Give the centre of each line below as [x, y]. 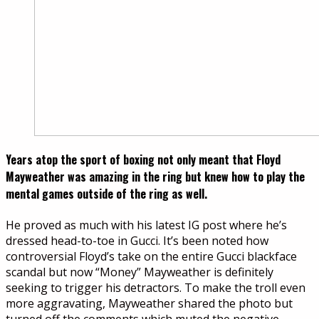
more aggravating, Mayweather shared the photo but [149, 304]
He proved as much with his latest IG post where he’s [146, 225]
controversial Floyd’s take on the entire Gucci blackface [151, 257]
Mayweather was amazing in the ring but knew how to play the [155, 177]
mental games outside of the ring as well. [106, 194]
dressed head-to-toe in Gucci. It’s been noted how [137, 241]
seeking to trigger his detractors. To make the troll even [156, 288]
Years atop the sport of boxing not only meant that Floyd [143, 160]
